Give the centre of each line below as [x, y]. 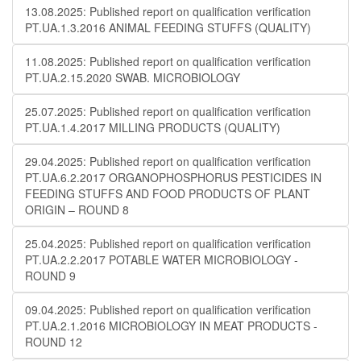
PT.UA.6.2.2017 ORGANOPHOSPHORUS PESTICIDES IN [173, 177]
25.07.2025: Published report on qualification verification [168, 111]
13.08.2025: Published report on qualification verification [168, 11]
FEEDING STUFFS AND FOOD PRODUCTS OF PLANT [168, 193]
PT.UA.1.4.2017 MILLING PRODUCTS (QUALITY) [153, 127]
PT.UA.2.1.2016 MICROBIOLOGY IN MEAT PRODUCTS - [171, 326]
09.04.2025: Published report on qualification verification [168, 309]
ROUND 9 [50, 276]
